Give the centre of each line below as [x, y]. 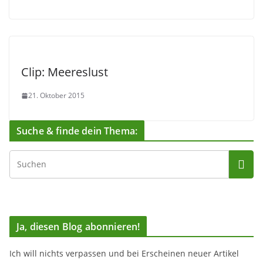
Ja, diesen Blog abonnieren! [78, 227]
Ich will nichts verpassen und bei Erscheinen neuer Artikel [124, 253]
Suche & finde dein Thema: [77, 131]
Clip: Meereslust [65, 72]
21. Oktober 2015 [56, 95]
